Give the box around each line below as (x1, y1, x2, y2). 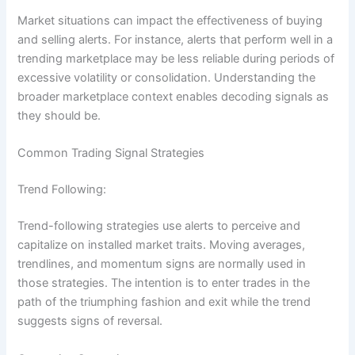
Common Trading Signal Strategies (17, 146, 205, 161)
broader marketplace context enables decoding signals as (17, 90, 330, 105)
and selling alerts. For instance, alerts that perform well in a (17, 32, 334, 48)
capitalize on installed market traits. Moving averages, (17, 238, 306, 253)
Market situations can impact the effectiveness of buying (17, 13, 323, 29)
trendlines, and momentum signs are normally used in (17, 257, 307, 272)
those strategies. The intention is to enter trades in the (17, 276, 311, 291)
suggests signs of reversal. (17, 314, 163, 329)
